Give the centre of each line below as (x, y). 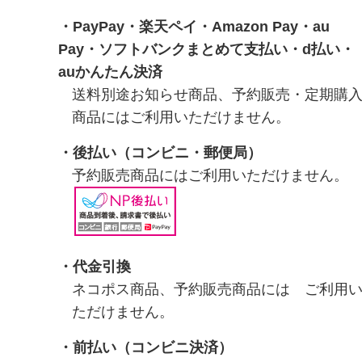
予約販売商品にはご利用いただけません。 (210, 175)
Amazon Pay (255, 26)
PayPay (99, 26)
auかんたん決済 (110, 72)
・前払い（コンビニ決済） (145, 347)
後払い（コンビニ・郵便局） (167, 152)
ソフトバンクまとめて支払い (193, 49)
